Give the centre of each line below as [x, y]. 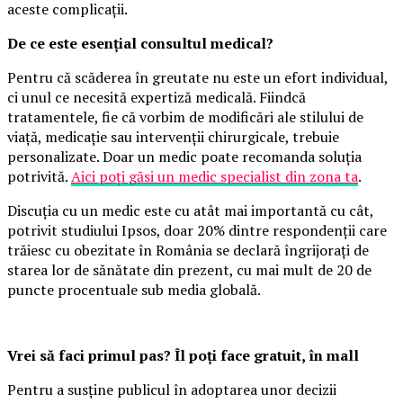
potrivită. [39, 177]
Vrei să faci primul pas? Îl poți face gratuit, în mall [183, 356]
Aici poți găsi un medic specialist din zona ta [215, 177]
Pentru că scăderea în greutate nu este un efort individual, [197, 78]
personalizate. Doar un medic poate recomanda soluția [184, 157]
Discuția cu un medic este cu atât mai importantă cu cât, [190, 211]
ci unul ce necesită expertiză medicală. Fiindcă [157, 98]
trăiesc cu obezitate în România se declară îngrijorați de [188, 251]
